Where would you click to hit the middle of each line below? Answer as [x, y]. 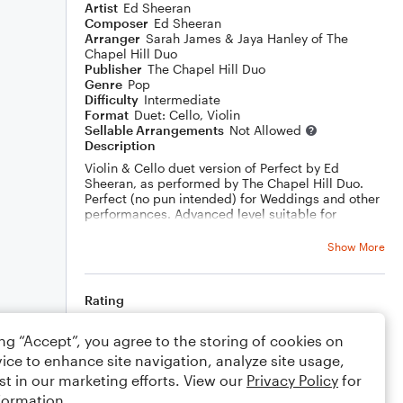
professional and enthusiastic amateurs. [203, 229]
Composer [116, 23]
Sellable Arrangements [154, 130]
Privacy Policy [292, 380]
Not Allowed [265, 130]
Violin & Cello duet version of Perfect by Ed [212, 168]
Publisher [113, 69]
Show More [356, 246]
